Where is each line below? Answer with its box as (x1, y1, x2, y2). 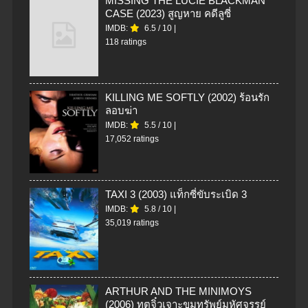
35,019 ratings (105, 218, 159, 228)
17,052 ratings (105, 134, 159, 144)
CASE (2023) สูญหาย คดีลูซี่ (105, 8, 231, 20)
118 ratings (105, 37, 146, 47)
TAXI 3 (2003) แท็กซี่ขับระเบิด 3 (105, 188, 247, 201)
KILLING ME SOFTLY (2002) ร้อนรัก (105, 91, 269, 104)
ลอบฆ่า (105, 104, 137, 117)
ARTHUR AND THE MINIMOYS (105, 285, 252, 298)
